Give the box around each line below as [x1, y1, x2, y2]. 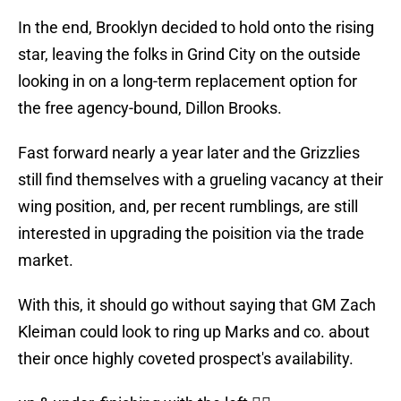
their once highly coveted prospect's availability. [18, 349, 354, 369]
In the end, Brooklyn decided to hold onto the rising [18, 18, 374, 38]
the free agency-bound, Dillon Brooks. [18, 98, 282, 118]
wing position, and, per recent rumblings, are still [18, 197, 358, 217]
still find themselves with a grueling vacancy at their [18, 170, 383, 190]
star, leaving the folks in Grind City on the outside [18, 45, 361, 64]
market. [18, 251, 73, 270]
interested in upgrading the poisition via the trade [18, 224, 364, 243]
